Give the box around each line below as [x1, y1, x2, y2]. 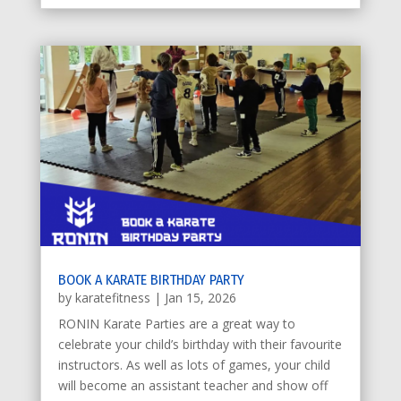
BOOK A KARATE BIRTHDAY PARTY [57, 270, 248, 288]
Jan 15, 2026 [164, 288, 236, 306]
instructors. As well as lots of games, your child [57, 355, 330, 373]
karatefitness [74, 288, 150, 306]
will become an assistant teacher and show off [57, 376, 328, 394]
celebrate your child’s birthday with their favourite [57, 335, 342, 353]
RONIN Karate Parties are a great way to [57, 314, 295, 332]
